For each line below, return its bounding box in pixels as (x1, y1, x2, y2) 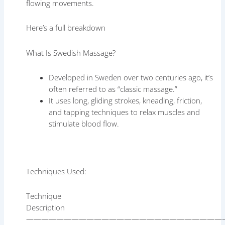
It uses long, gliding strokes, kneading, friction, (49, 95, 202, 105)
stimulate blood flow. (49, 118, 120, 129)
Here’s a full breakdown (26, 23, 106, 33)
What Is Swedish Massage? (26, 47, 116, 58)
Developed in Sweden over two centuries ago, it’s (49, 72, 213, 82)
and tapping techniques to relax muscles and (49, 106, 200, 117)
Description (26, 202, 196, 212)
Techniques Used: (26, 166, 87, 176)
